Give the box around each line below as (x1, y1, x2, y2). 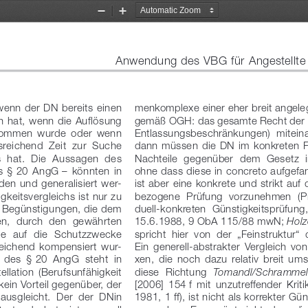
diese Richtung (134, 265, 210, 277)
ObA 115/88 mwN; (194, 214, 286, 226)
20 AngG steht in (32, 252, 124, 264)
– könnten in (58, 164, 125, 176)
